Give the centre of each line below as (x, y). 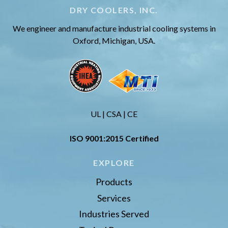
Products (114, 182)
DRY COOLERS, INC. (114, 10)
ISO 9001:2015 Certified (114, 138)
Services (114, 198)
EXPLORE (114, 163)
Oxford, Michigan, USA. (114, 41)
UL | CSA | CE (114, 114)
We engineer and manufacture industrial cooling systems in (114, 28)
